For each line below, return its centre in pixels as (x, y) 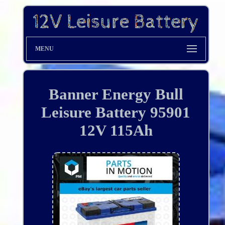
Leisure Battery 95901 (116, 113)
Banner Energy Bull (116, 94)
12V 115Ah (116, 131)
